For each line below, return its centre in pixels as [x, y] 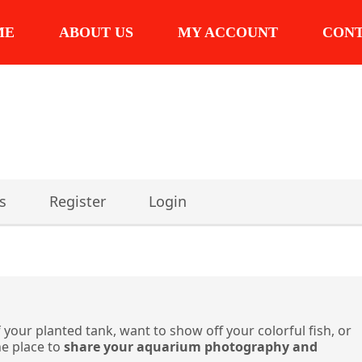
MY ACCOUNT [227, 32]
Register [78, 201]
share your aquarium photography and [191, 346]
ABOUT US [96, 32]
